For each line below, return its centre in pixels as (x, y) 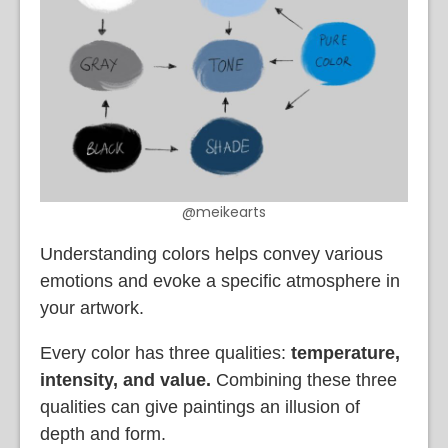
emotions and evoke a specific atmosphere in (220, 281)
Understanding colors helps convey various (211, 254)
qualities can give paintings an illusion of (200, 407)
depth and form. (103, 434)
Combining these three (306, 380)
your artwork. (92, 308)
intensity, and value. (128, 380)
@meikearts (224, 212)
